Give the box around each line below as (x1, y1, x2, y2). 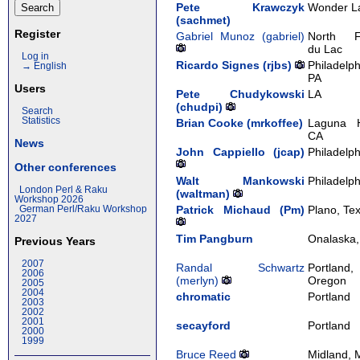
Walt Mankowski (176, 174, 305, 187)
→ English (22, 61, 67, 71)
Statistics (22, 116, 60, 125)
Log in (22, 51, 49, 61)
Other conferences (14, 161, 117, 174)
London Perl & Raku (19, 185, 108, 194)
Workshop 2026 (14, 194, 84, 204)
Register (14, 27, 60, 40)
